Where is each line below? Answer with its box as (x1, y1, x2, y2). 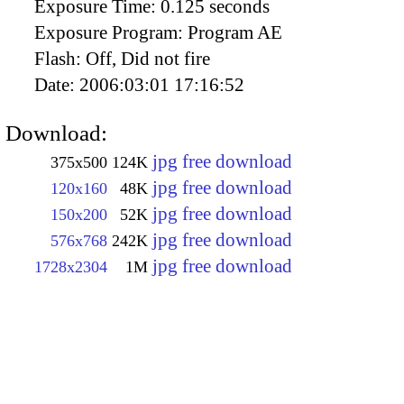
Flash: (34, 48, 86, 70)
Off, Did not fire (86, 48, 210, 70)
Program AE (188, 22, 282, 44)
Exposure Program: (34, 22, 188, 44)
